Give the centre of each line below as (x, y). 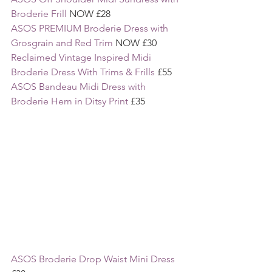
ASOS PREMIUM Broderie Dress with (91, 28)
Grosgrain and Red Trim (62, 42)
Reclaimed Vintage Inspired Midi (82, 57)
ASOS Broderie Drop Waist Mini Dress (93, 259)
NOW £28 (90, 13)
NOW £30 (135, 42)
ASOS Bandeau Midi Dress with (80, 86)
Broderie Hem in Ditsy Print (70, 101)
